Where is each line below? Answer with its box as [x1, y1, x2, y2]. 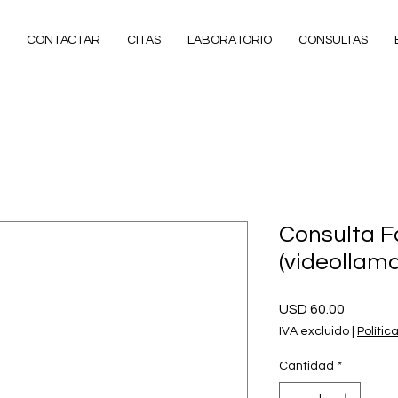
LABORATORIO [187, 34, 272, 46]
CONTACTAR [26, 34, 100, 46]
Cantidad [279, 359, 334, 372]
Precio [344, 300, 386, 315]
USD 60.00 [279, 301, 345, 316]
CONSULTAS [298, 34, 368, 46]
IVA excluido [279, 324, 349, 338]
